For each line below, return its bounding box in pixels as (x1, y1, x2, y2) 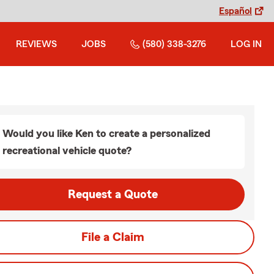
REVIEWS (16, 39, 57, 49)
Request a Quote (67, 188, 158, 201)
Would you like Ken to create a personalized (2, 128, 210, 139)
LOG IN (231, 39, 262, 49)
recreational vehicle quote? (2, 145, 131, 156)
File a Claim (81, 231, 144, 243)
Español (219, 6, 252, 16)
